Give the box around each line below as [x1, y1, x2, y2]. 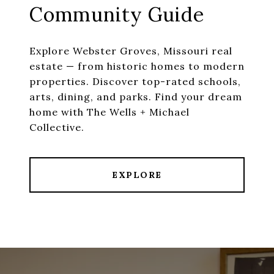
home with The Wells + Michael [29, 106, 190, 119]
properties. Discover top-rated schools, [29, 75, 241, 88]
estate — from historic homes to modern [29, 60, 245, 73]
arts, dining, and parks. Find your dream [29, 91, 242, 103]
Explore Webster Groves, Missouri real [29, 45, 232, 57]
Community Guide [29, 2, 204, 28]
